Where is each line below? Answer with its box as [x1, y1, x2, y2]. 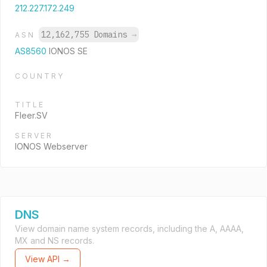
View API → [25, 254, 70, 264]
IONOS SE [49, 46, 88, 56]
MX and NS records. [15, 235, 94, 246]
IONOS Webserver [15, 141, 88, 151]
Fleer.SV [15, 110, 48, 120]
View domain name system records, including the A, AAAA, [15, 223, 244, 234]
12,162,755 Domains [41, 29, 132, 40]
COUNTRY [15, 72, 64, 80]
